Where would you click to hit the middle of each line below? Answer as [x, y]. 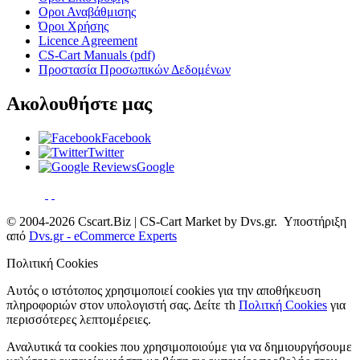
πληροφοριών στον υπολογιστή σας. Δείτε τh [123, 305]
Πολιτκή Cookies [283, 305]
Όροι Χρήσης [74, 27]
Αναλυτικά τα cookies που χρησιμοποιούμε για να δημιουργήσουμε [179, 347]
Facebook [126, 138]
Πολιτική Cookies [52, 264]
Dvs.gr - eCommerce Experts [103, 236]
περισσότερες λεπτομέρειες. [79, 320]
